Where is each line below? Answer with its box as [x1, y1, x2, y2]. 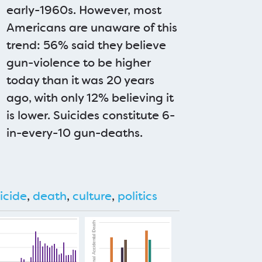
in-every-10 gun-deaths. [6, 125, 143, 140]
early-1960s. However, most [6, 2, 162, 18]
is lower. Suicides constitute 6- [6, 108, 175, 123]
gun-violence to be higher [6, 55, 151, 70]
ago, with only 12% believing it [6, 90, 174, 105]
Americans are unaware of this [6, 20, 178, 35]
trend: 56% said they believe [6, 37, 167, 53]
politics [117, 188, 157, 204]
